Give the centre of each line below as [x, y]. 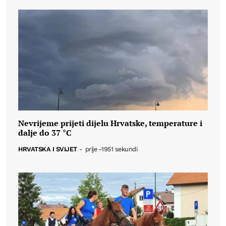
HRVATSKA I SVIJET [48, 149]
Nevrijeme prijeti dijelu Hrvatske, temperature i [110, 123]
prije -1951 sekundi [111, 149]
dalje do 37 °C [45, 132]
